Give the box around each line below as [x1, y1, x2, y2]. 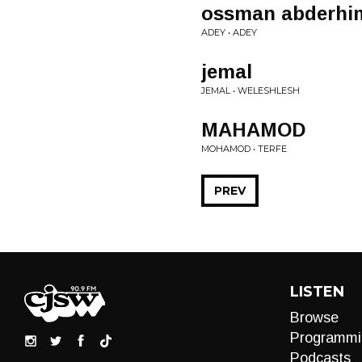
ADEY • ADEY [201, 27, 257, 38]
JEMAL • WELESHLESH [201, 85, 300, 96]
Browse [289, 309, 339, 326]
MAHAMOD [201, 119, 305, 141]
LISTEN [289, 283, 344, 301]
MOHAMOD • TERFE [201, 143, 287, 154]
